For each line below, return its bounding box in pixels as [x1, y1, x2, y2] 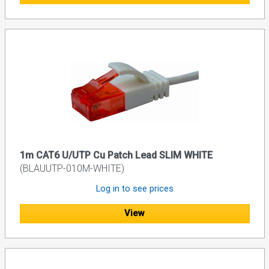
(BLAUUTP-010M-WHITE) [19, 162, 124, 174]
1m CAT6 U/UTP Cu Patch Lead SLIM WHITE [19, 149, 213, 161]
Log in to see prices [95, 183, 174, 194]
